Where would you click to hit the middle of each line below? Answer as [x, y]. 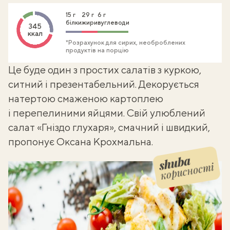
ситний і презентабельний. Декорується [104, 84]
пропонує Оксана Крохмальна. [81, 141]
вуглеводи [113, 23]
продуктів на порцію [97, 50]
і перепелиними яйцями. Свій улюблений [107, 113]
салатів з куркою [160, 70]
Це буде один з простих [65, 70]
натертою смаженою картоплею [86, 98]
